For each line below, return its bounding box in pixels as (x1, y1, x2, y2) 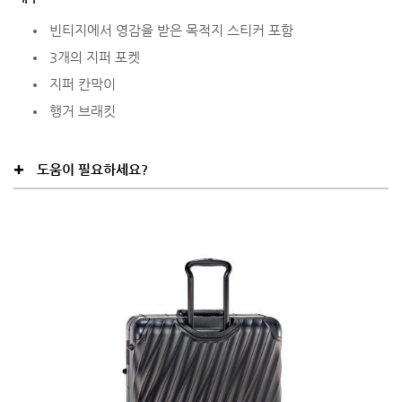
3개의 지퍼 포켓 (49, 48, 140, 65)
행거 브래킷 (49, 102, 116, 118)
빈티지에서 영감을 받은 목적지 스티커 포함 (49, 22, 293, 38)
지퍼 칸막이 (49, 75, 116, 92)
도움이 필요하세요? (37, 161, 148, 177)
